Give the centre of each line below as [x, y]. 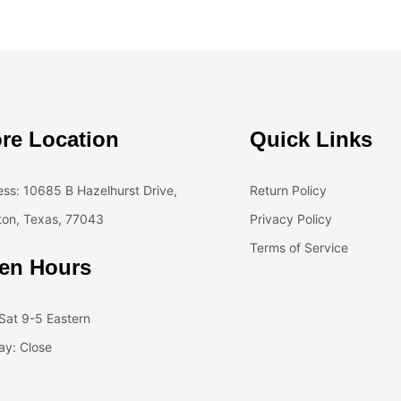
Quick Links [311, 139]
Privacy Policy [291, 218]
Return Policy [289, 190]
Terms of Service [299, 247]
